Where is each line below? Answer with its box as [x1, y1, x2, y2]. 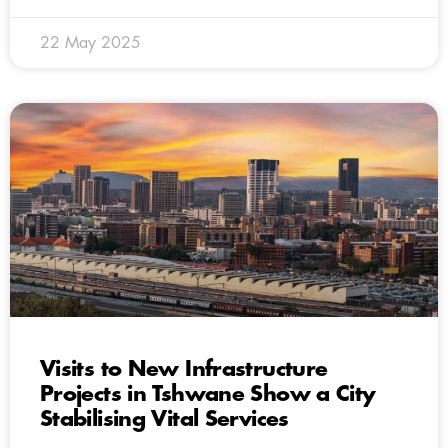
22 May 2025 [40, 34, 141, 51]
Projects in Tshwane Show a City [40, 383, 376, 405]
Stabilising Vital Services [40, 408, 289, 430]
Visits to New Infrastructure [40, 358, 328, 380]
